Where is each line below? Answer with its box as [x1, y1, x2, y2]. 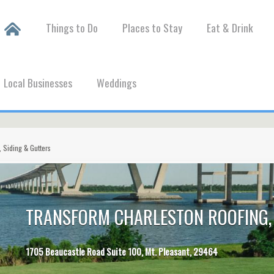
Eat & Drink [207, 20, 254, 35]
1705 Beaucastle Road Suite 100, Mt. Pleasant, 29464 [25, 245, 218, 259]
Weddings [97, 75, 137, 91]
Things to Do [46, 20, 98, 35]
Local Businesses [4, 75, 73, 91]
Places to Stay [122, 20, 183, 35]
